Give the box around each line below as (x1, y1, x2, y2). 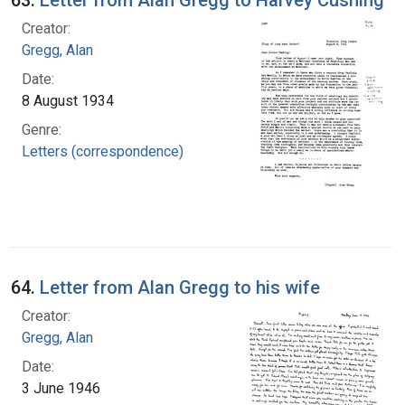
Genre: (22, 120, 61, 138)
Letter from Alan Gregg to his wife (40, 276, 320, 298)
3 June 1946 (22, 379, 100, 397)
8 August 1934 (22, 91, 114, 109)
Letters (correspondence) (22, 142, 184, 160)
